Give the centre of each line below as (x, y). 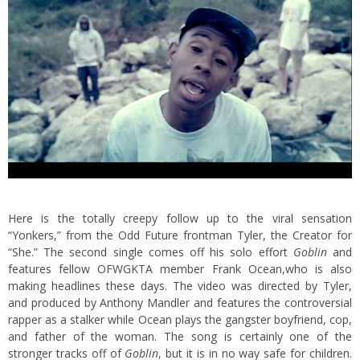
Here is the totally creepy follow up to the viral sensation (180, 218)
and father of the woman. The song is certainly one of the (180, 336)
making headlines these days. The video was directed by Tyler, (180, 285)
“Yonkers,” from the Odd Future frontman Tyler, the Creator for (180, 235)
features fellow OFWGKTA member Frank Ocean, (147, 268)
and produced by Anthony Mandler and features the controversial (180, 302)
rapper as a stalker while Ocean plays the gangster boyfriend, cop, (180, 319)
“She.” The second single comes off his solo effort (151, 252)
